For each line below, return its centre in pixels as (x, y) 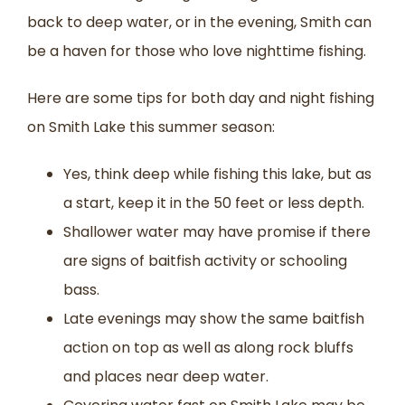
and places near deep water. (166, 376)
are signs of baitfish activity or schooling (205, 260)
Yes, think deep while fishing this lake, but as (217, 174)
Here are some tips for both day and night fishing (201, 98)
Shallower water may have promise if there (217, 231)
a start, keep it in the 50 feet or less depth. (214, 202)
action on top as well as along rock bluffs (208, 347)
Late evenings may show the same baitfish (214, 318)
